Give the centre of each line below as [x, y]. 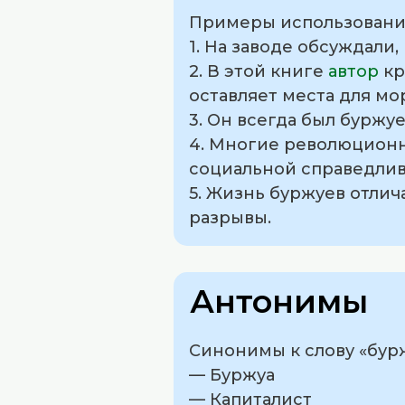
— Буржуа [232, 375]
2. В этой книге [259, 72]
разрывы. [230, 218]
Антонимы [279, 301]
